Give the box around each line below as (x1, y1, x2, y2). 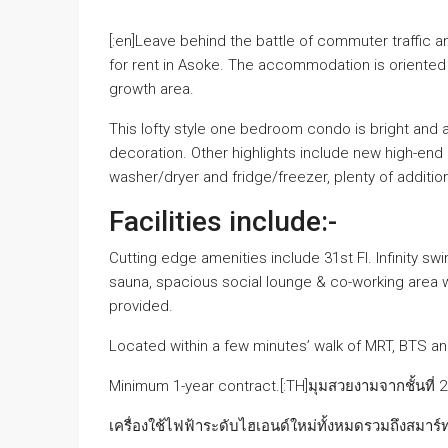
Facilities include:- (109, 204, 337, 238)
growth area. (109, 79, 194, 98)
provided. (109, 296, 173, 315)
